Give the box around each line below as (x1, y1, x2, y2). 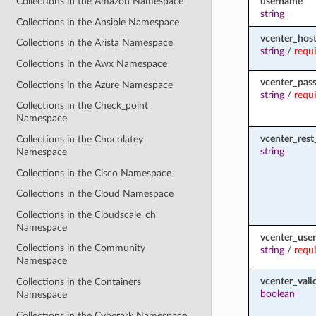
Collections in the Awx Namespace (16, 59, 168, 70)
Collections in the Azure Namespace (16, 79, 174, 90)
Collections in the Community (16, 243, 146, 254)
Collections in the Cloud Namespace (16, 188, 174, 200)
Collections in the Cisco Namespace (16, 167, 172, 178)
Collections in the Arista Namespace (16, 37, 174, 49)
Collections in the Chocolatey (16, 133, 144, 145)
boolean (260, 288, 295, 299)
